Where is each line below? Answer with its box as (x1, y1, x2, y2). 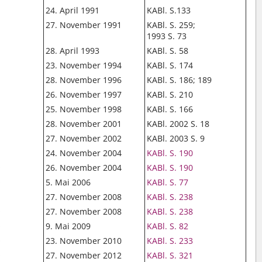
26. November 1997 (46, 89, 122, 100)
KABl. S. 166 (147, 104, 194, 115)
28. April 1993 (46, 45, 100, 56)
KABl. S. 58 (147, 45, 189, 56)
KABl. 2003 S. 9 (147, 133, 205, 144)
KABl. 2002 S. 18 (147, 118, 210, 129)
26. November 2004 (46, 162, 122, 173)
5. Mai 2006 (46, 177, 91, 188)
